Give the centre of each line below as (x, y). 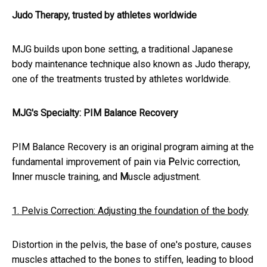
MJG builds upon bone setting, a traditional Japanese (122, 49)
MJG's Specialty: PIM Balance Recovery (95, 113)
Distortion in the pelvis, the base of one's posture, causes (132, 245)
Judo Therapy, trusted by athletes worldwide (104, 15)
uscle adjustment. (164, 177)
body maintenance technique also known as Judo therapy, (131, 64)
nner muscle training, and (67, 177)
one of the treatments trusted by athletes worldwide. (121, 79)
